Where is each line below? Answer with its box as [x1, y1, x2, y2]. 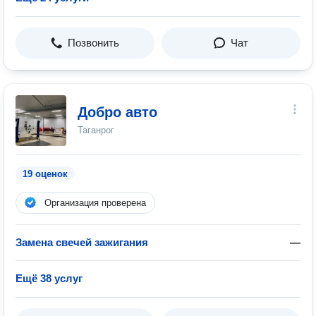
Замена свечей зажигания [16, 236, 148, 248]
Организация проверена [44, 197, 146, 208]
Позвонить [68, 37, 119, 49]
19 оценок [23, 169, 68, 179]
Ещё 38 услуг [16, 272, 83, 284]
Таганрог [78, 125, 114, 135]
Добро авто [78, 104, 157, 120]
